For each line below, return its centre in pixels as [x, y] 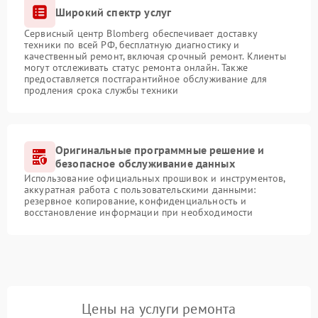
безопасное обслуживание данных [145, 164]
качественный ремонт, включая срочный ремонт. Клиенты [155, 56]
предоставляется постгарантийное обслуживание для [146, 79]
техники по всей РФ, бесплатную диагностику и [132, 45]
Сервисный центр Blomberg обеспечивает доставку [141, 34]
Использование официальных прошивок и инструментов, [155, 179]
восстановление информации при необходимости [139, 213]
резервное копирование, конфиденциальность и [136, 201]
